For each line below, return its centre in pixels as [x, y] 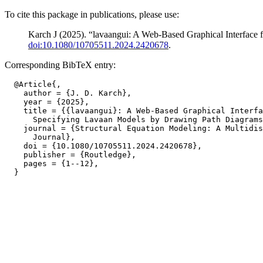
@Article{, [33, 84]
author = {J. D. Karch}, [68, 93]
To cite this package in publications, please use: [92, 14]
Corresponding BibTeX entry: [60, 65]
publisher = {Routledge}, [70, 155]
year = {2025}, [47, 102]
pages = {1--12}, [52, 163]
